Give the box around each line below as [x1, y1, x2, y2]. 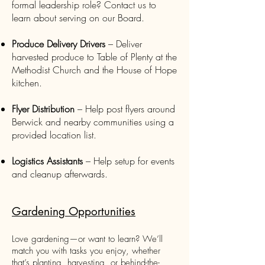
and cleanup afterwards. [12, 167, 108, 180]
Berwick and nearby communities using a [12, 115, 174, 128]
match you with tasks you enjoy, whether [12, 245, 160, 257]
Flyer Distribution [12, 102, 75, 115]
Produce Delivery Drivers [12, 37, 105, 50]
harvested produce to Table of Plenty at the [12, 50, 177, 63]
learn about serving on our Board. [12, 11, 144, 24]
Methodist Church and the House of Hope [12, 63, 177, 76]
